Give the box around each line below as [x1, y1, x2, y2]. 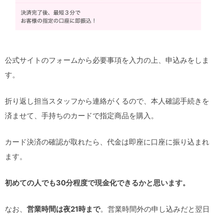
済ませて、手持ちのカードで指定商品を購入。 [5, 111, 158, 121]
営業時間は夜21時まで [27, 204, 100, 214]
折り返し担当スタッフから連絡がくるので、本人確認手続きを [5, 96, 209, 106]
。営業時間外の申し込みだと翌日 [100, 204, 210, 214]
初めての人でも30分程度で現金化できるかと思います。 [5, 178, 190, 188]
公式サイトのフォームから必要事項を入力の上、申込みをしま [5, 55, 209, 65]
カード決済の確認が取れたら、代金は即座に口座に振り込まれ [5, 137, 209, 147]
